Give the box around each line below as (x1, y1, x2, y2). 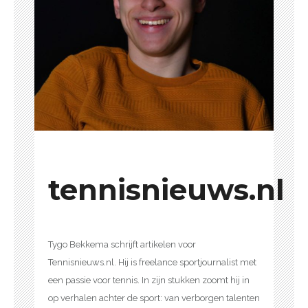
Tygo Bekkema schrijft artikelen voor (48, 239, 196, 250)
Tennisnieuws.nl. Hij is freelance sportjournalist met (48, 256, 256, 267)
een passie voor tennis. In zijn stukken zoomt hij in (48, 274, 250, 285)
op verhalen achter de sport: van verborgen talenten (48, 292, 260, 303)
